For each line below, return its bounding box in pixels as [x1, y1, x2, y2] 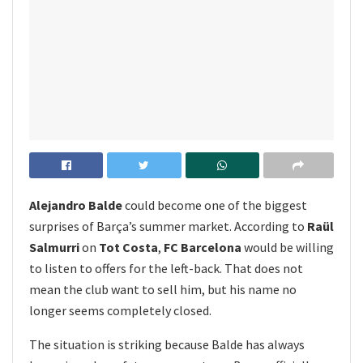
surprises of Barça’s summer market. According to [29, 217, 307, 234]
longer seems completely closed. [29, 301, 211, 318]
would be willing [241, 238, 334, 255]
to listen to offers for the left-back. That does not [29, 259, 303, 276]
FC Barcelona [164, 238, 241, 255]
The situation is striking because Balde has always [29, 335, 305, 352]
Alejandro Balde [29, 196, 122, 213]
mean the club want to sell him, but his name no [29, 280, 297, 297]
